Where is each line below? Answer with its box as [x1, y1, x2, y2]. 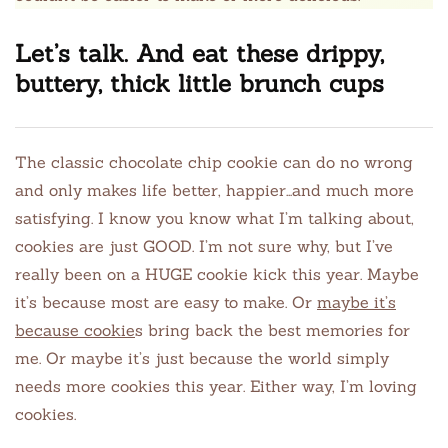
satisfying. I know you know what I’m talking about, [15, 208, 414, 228]
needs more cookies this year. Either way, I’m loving [15, 376, 417, 396]
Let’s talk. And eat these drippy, [15, 38, 384, 69]
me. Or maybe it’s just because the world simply [15, 348, 389, 368]
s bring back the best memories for [135, 320, 410, 340]
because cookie [15, 320, 135, 340]
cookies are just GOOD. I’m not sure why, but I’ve [15, 236, 393, 256]
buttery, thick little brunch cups [15, 68, 384, 99]
